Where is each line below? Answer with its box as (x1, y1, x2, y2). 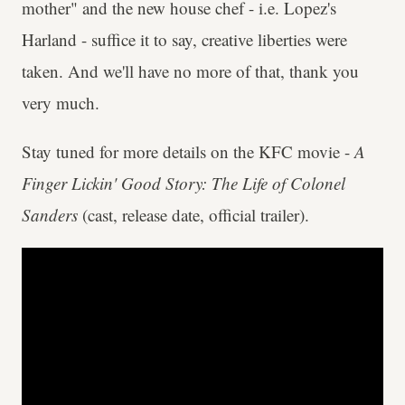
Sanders (22, 203, 78, 227)
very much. (22, 91, 99, 115)
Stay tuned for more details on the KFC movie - (22, 140, 354, 164)
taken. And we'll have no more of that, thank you (22, 60, 359, 83)
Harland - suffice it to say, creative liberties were (22, 28, 347, 52)
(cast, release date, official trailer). (78, 203, 309, 227)
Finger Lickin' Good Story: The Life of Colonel (22, 172, 345, 195)
